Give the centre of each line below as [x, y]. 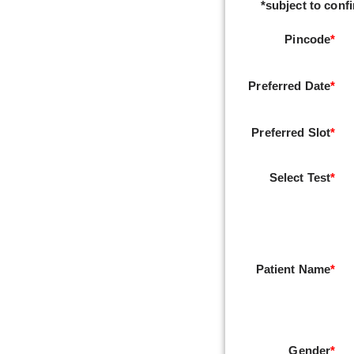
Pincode [308, 39]
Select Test [300, 177]
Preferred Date [290, 86]
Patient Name [293, 269]
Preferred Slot [291, 132]
